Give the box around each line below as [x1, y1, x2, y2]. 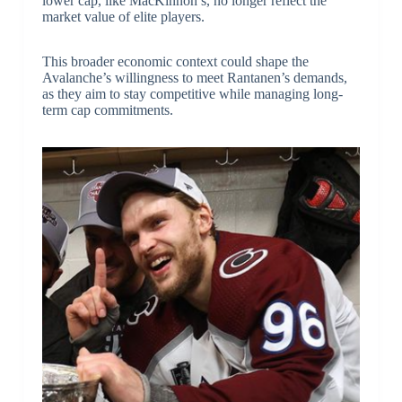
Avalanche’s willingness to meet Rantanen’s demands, [41, 69, 347, 85]
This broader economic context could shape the [41, 53, 309, 69]
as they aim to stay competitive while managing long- [41, 85, 343, 101]
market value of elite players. [41, 8, 205, 24]
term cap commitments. [41, 101, 173, 118]
